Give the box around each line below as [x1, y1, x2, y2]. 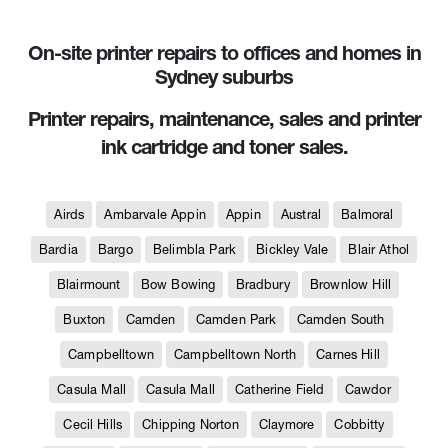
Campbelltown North [174, 346, 297, 362]
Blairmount [56, 276, 121, 292]
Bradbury [235, 276, 290, 292]
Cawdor [344, 381, 391, 397]
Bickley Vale [256, 241, 329, 257]
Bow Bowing [140, 276, 216, 292]
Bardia [38, 241, 78, 257]
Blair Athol [348, 241, 410, 257]
